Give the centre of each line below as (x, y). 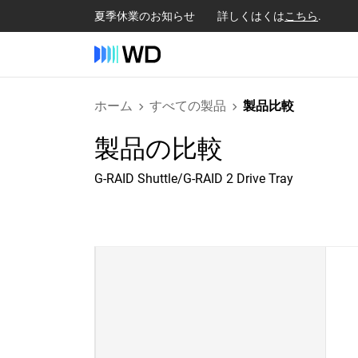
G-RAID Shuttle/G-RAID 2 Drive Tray (194, 179)
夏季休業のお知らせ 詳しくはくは (189, 16)
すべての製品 (188, 106)
